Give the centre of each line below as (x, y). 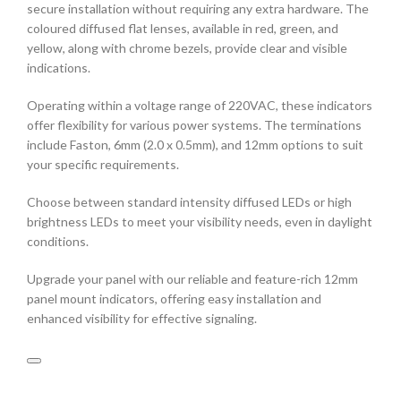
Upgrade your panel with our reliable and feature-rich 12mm (192, 278)
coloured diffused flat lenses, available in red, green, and (183, 28)
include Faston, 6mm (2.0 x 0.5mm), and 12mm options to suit (195, 144)
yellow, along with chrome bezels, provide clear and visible (187, 47)
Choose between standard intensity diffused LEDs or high (189, 201)
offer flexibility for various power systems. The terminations (194, 124)
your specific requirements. (103, 164)
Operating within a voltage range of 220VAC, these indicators (200, 105)
